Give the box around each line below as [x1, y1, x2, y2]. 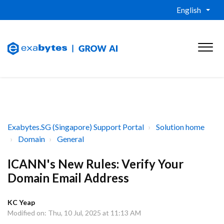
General [57, 134, 84, 143]
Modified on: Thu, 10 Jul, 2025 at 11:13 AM [7, 208, 141, 217]
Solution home [156, 122, 204, 131]
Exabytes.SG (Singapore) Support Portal [7, 122, 144, 131]
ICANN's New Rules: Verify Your [7, 156, 183, 171]
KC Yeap [7, 198, 35, 206]
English [176, 5, 201, 14]
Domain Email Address [7, 170, 129, 185]
